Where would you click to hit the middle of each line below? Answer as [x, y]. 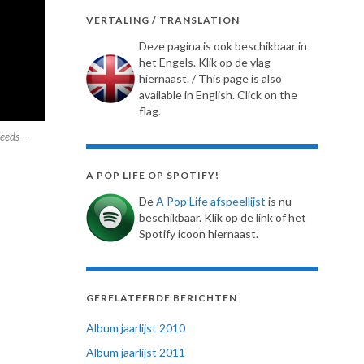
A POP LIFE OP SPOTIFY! [153, 175]
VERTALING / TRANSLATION [163, 20]
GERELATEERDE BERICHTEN [162, 298]
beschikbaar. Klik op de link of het [223, 217]
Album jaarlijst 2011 [136, 352]
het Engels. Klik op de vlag [205, 62]
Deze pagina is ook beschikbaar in [223, 46]
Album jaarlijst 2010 [136, 328]
